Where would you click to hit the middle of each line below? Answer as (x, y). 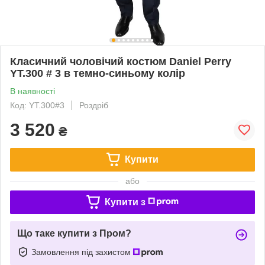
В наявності (33, 91)
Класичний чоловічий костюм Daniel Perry (121, 61)
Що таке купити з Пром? (74, 233)
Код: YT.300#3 (37, 105)
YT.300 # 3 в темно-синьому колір (98, 73)
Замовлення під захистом (82, 252)
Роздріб (94, 105)
